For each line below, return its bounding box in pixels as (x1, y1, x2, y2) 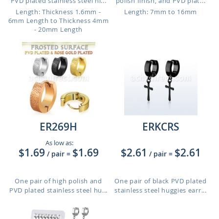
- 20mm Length (34, 25, 83, 34)
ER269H (40, 120, 77, 133)
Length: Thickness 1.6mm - (16, 7, 101, 16)
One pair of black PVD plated (114, 176, 207, 185)
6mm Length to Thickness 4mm (8, 16, 109, 25)
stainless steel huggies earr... (114, 186, 207, 195)
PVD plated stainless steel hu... (9, 186, 108, 195)
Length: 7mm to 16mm (124, 7, 197, 16)
